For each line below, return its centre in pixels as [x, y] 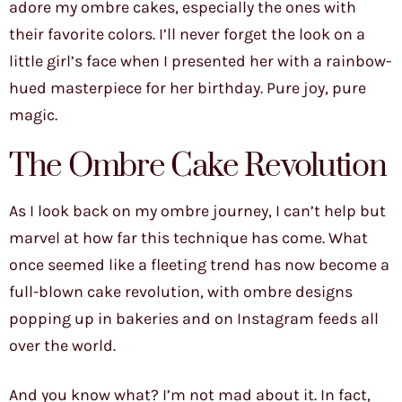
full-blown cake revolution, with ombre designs [181, 292]
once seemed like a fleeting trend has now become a [199, 265]
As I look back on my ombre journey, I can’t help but [197, 211]
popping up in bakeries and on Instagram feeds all [194, 319]
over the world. [62, 346]
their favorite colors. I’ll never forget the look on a [187, 35]
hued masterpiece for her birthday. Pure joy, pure [188, 88]
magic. [33, 115]
